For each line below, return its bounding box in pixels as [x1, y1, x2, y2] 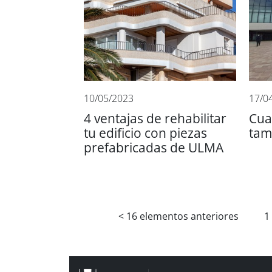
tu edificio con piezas [84, 126, 207, 141]
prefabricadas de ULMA [84, 141, 223, 155]
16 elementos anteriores [126, 211, 239, 222]
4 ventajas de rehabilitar [84, 112, 226, 126]
